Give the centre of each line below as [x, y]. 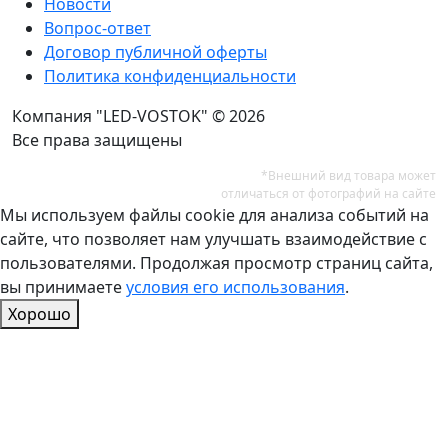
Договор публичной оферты [155, 52]
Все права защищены [97, 140]
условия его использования [235, 287]
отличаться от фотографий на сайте [328, 194]
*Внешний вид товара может [348, 176]
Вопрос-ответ [97, 28]
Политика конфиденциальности [170, 76]
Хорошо [39, 314]
